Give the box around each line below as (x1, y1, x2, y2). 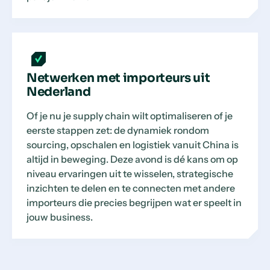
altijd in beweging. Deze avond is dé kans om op (27, 153, 238, 165)
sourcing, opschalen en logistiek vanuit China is (27, 139, 239, 151)
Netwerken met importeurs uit (27, 71, 210, 86)
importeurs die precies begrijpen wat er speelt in (27, 196, 242, 209)
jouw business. (27, 211, 93, 223)
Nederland (27, 84, 91, 99)
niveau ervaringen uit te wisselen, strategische (27, 168, 233, 180)
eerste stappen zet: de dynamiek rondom (27, 124, 209, 136)
